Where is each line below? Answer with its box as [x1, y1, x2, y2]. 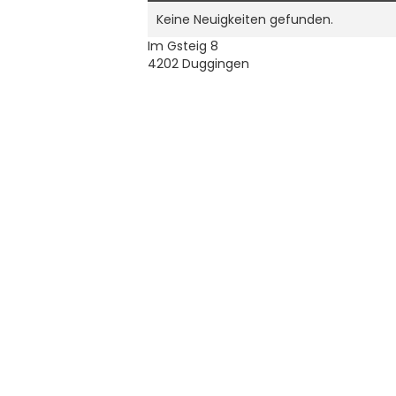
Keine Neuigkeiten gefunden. [156, 11, 334, 29]
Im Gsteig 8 [148, 37, 219, 56]
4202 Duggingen [148, 55, 250, 73]
